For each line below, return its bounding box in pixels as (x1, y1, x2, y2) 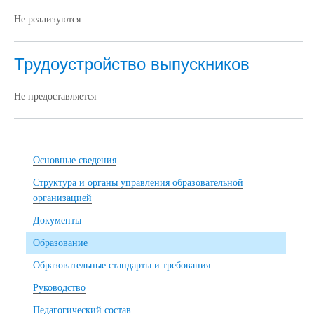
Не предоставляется (14, 90, 96, 102)
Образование (33, 237, 88, 248)
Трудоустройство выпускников (14, 54, 250, 74)
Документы (33, 214, 81, 226)
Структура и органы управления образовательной (33, 177, 243, 188)
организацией (33, 192, 92, 203)
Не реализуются (14, 13, 81, 25)
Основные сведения (33, 154, 116, 165)
